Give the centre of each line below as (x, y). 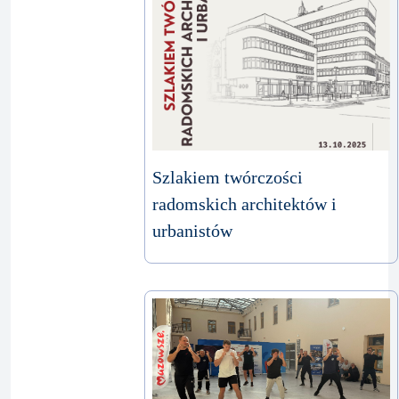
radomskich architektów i (245, 204)
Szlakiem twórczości (228, 177)
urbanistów (193, 230)
